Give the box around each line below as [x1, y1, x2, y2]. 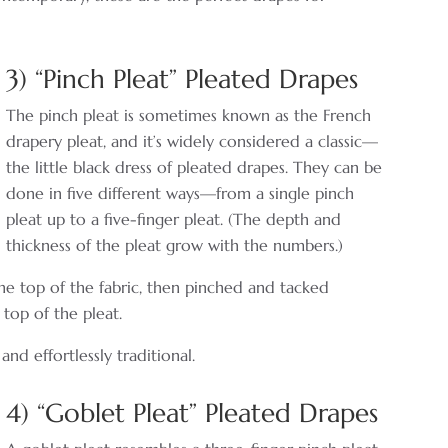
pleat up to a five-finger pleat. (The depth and [6, 208, 342, 229]
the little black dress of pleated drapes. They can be [6, 156, 383, 177]
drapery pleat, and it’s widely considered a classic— [6, 130, 379, 151]
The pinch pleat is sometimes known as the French [6, 104, 372, 125]
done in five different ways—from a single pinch [6, 182, 355, 203]
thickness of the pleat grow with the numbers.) [6, 234, 344, 255]
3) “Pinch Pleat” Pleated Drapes [6, 62, 359, 95]
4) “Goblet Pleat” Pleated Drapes [6, 396, 379, 429]
